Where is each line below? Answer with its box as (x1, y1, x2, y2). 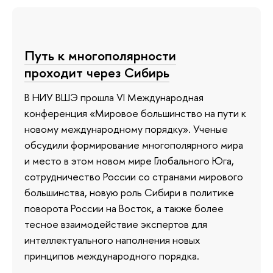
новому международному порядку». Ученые (24, 121, 228, 136)
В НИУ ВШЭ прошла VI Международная (24, 90, 204, 104)
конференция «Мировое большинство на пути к (24, 105, 246, 120)
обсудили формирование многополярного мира (24, 137, 243, 152)
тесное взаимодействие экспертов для (24, 216, 207, 231)
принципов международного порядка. (24, 248, 199, 263)
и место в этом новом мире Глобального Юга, (24, 153, 234, 168)
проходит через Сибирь (24, 63, 169, 82)
